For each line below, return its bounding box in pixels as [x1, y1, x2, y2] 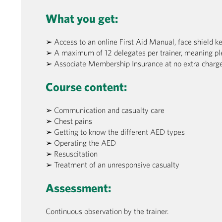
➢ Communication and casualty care [46, 105, 165, 114]
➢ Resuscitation [46, 149, 98, 158]
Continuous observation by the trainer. [46, 206, 168, 216]
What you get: [46, 11, 118, 25]
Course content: [46, 79, 127, 94]
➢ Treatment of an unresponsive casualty [46, 160, 179, 169]
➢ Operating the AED [46, 138, 116, 147]
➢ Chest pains [46, 116, 92, 125]
